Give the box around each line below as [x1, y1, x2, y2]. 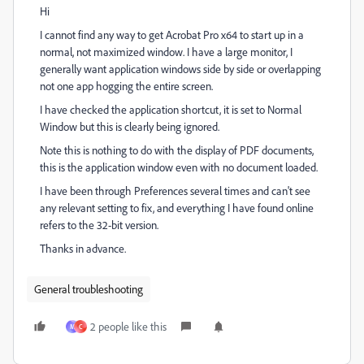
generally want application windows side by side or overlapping [40, 62, 321, 76]
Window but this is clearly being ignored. [40, 119, 219, 133]
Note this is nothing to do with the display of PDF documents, [40, 143, 314, 157]
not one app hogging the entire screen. [40, 79, 213, 93]
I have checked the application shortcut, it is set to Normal [40, 102, 301, 116]
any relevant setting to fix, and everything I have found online [40, 201, 314, 214]
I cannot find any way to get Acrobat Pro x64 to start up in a [40, 28, 304, 41]
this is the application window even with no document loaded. [40, 160, 318, 174]
